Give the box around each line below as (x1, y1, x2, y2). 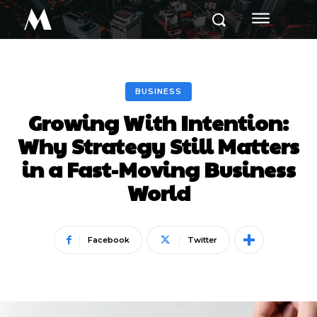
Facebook (87, 235, 129, 245)
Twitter (187, 235, 217, 245)
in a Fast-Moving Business (21, 154, 296, 183)
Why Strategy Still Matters (18, 131, 299, 160)
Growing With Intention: (28, 108, 289, 137)
